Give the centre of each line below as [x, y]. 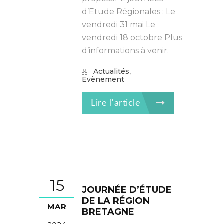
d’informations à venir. [125, 51]
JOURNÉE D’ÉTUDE [127, 190]
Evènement [103, 79]
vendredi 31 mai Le [119, 25]
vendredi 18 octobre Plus [132, 38]
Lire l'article [117, 103]
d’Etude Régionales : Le [129, 12]
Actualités [111, 71]
